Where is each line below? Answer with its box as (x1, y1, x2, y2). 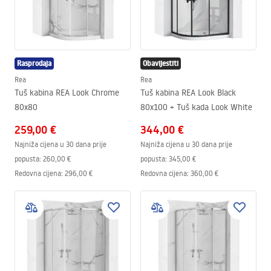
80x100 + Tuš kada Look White (140, 102, 252, 113)
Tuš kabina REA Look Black (140, 87, 236, 98)
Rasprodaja (17, 58, 51, 68)
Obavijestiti (143, 58, 178, 68)
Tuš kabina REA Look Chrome (15, 87, 119, 98)
